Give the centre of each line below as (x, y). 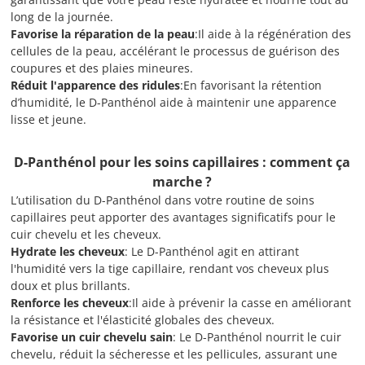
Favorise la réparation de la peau (103, 34)
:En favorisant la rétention (251, 85)
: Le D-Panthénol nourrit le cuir (257, 337)
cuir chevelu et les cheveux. (86, 234)
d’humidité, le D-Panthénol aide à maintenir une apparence (174, 102)
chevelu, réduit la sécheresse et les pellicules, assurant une (174, 354)
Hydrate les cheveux (68, 251)
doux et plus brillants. (71, 286)
